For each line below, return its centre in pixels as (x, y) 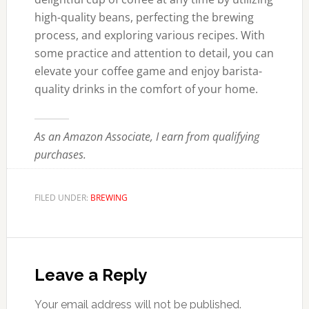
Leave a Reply (90, 275)
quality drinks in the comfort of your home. (146, 89)
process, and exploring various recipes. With (149, 35)
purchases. (60, 154)
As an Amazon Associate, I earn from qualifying (147, 137)
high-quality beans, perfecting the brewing (144, 17)
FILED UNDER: (62, 198)
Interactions (66, 274)
